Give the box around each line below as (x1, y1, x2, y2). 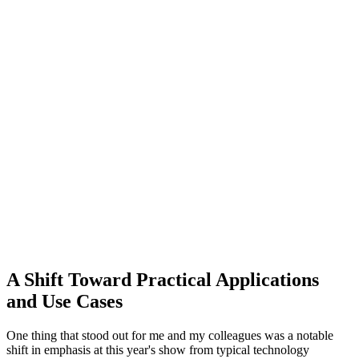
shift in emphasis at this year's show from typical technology (6, 343, 309, 357)
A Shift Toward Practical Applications (6, 269, 319, 291)
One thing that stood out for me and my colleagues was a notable (6, 329, 333, 343)
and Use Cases (6, 291, 123, 313)
